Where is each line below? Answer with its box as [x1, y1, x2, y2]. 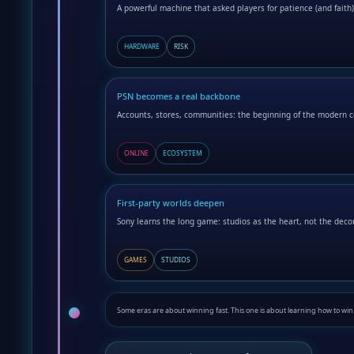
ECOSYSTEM [163, 149, 202, 158]
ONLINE [124, 149, 149, 158]
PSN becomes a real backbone [117, 90, 240, 103]
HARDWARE [124, 42, 160, 51]
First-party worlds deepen [117, 197, 224, 209]
